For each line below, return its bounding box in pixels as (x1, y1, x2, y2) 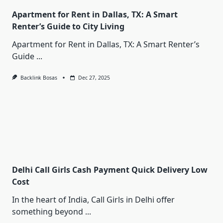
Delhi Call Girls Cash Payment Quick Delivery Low (12, 164, 208, 176)
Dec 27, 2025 (78, 74, 110, 82)
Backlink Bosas (20, 74, 57, 82)
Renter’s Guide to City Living (12, 21, 124, 32)
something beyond (12, 206, 83, 218)
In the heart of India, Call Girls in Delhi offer (12, 194, 175, 206)
